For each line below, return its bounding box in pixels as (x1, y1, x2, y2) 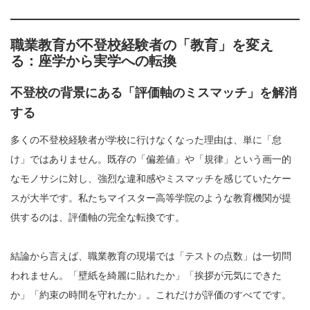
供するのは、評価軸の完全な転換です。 (10, 212, 185, 224)
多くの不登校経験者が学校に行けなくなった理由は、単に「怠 (10, 134, 282, 146)
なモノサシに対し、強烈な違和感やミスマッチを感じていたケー (10, 173, 291, 185)
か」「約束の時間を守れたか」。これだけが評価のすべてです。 (10, 289, 291, 301)
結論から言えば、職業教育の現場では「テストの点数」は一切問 (10, 250, 291, 262)
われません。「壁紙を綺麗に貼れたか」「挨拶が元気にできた (10, 270, 282, 282)
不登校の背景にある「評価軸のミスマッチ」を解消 (10, 86, 297, 100)
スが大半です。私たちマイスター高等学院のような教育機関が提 (10, 192, 291, 204)
